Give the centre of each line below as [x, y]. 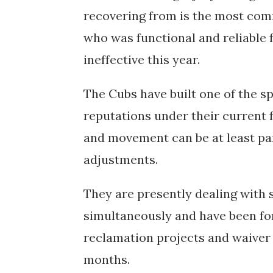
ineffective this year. [142, 59]
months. [107, 259]
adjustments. [121, 159]
